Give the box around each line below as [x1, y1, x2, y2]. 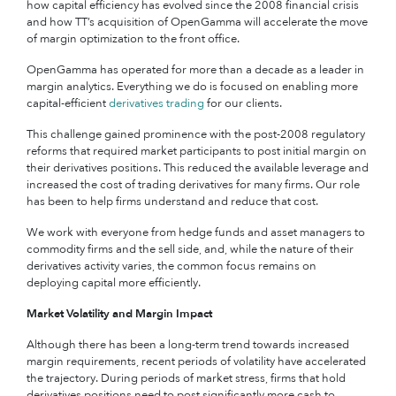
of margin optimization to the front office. [27, 31, 240, 47]
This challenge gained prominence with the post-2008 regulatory [27, 126, 365, 142]
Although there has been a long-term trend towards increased [27, 337, 349, 353]
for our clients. [204, 95, 287, 111]
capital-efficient [27, 95, 109, 111]
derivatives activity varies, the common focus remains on [27, 258, 316, 274]
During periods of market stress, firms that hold [101, 370, 346, 386]
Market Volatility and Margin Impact [27, 306, 215, 322]
